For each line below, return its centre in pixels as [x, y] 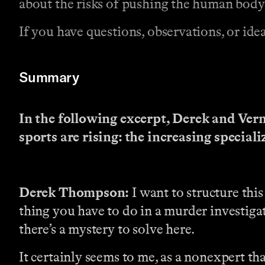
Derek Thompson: [74, 193]
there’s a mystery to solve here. [107, 229]
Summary [49, 77]
